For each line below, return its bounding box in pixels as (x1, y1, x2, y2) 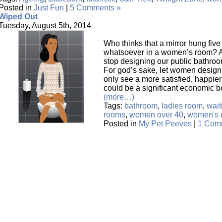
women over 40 (129, 111, 183, 119)
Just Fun (34, 3, 64, 12)
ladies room (162, 102, 203, 110)
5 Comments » (70, 3, 121, 12)
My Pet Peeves (139, 119, 192, 128)
